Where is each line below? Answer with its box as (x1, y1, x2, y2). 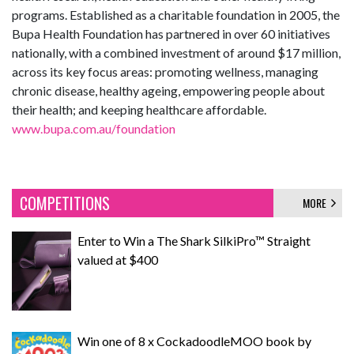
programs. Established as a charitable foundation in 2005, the (12, 7, 340, 22)
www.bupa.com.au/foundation (12, 121, 175, 136)
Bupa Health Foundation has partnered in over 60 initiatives (12, 26, 330, 41)
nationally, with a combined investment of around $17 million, (12, 45, 341, 60)
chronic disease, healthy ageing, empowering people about (12, 83, 325, 98)
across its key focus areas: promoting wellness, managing (12, 64, 318, 79)
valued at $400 (77, 252, 158, 267)
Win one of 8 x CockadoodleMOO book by (77, 333, 311, 348)
